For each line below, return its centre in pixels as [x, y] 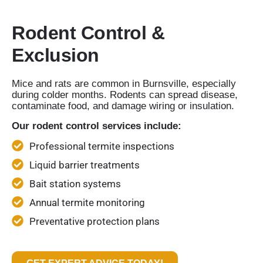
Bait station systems [75, 184]
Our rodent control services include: [97, 126]
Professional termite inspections [102, 146]
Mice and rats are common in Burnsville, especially [124, 84]
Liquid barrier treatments [85, 165]
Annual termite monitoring [87, 203]
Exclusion [55, 55]
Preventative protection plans [95, 222]
